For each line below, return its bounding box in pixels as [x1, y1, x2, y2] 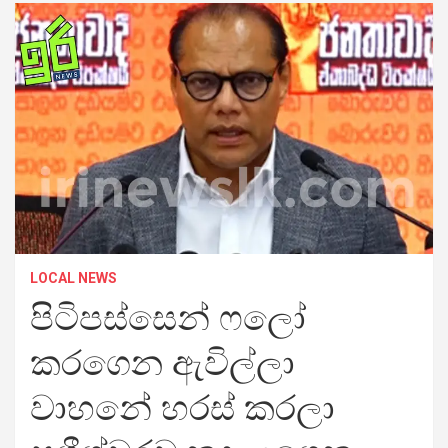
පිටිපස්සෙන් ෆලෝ [30, 297, 306, 339]
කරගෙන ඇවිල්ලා [30, 342, 295, 384]
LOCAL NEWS [30, 269, 117, 286]
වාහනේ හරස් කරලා [30, 387, 335, 429]
